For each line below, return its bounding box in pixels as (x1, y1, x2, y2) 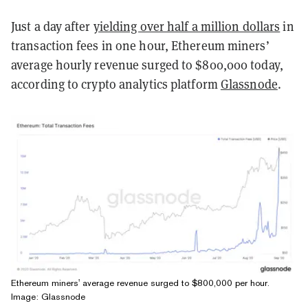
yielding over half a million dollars (93, 17, 280, 34)
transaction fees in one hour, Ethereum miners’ (11, 36, 269, 54)
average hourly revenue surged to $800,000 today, (11, 56, 283, 73)
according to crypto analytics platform (11, 75, 221, 92)
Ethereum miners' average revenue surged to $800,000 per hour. (11, 277, 269, 288)
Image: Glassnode (11, 291, 85, 302)
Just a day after (11, 17, 93, 34)
